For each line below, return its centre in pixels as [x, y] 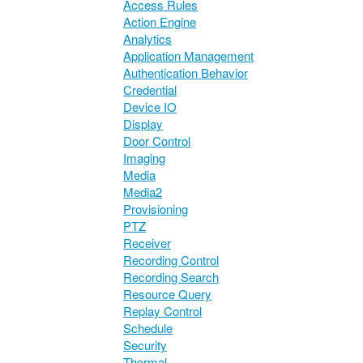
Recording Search [171, 276]
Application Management [188, 55]
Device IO [150, 106]
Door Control [157, 140]
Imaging [144, 157]
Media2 [143, 191]
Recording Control [171, 259]
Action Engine [160, 21]
